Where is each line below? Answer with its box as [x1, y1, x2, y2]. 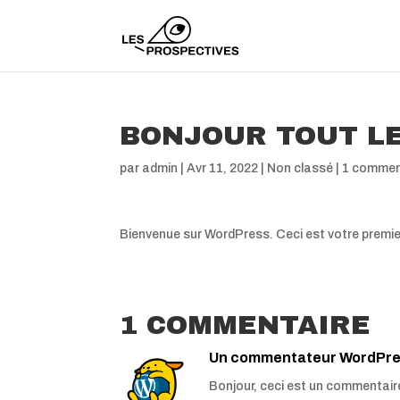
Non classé [267, 162, 334, 175]
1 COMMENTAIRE [120, 311, 371, 339]
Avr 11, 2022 [187, 162, 259, 175]
